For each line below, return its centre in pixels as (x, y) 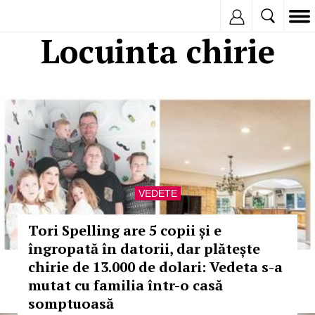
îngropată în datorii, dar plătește (144, 249)
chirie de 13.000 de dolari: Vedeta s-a (155, 267)
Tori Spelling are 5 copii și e (125, 230)
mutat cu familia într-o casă (126, 285)
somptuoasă (71, 303)
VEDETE (157, 193)
